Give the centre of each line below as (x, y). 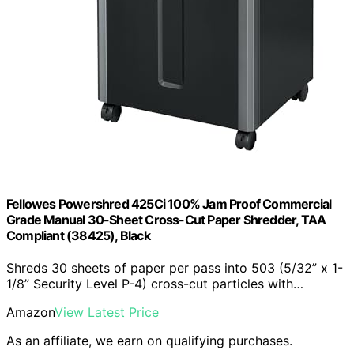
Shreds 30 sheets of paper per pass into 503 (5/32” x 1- (175, 267)
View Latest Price (107, 312)
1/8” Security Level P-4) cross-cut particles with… (155, 283)
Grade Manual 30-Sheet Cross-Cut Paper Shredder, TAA (166, 219)
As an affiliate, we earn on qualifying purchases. (149, 340)
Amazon (30, 312)
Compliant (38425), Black (78, 235)
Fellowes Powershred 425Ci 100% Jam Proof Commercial (169, 203)
